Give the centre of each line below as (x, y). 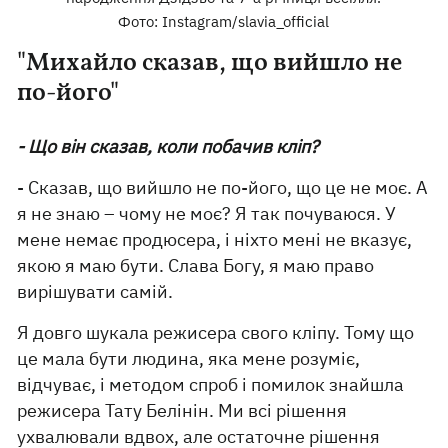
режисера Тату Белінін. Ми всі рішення (182, 410)
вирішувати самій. (95, 291)
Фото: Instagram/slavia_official (224, 21)
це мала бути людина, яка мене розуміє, (189, 358)
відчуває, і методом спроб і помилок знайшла (211, 384)
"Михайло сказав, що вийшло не (210, 63)
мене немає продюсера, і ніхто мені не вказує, (215, 239)
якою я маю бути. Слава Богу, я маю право (196, 265)
